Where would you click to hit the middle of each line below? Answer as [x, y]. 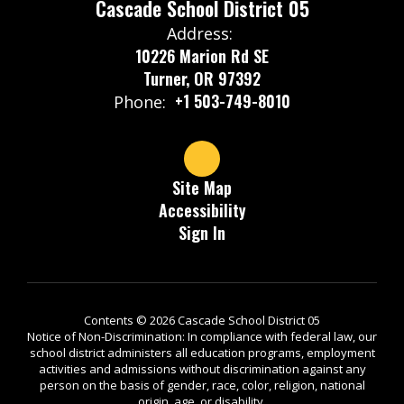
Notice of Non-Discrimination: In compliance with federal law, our [202, 336]
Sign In [202, 233]
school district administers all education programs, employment [202, 353]
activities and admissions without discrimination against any [202, 369]
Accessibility [202, 210]
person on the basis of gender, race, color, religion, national [202, 385]
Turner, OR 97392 [202, 78]
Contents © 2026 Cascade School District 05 [202, 320]
